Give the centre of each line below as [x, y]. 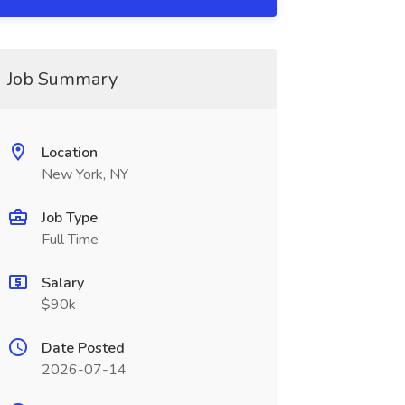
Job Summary [62, 79]
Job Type [69, 218]
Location [69, 153]
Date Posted [83, 348]
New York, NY [85, 174]
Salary [62, 283]
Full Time [70, 240]
